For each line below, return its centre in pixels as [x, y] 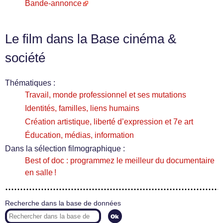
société [25, 58]
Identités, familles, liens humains [82, 108]
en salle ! [41, 172]
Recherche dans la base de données [63, 203]
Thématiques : [30, 83]
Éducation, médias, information [79, 135]
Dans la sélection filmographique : [65, 149]
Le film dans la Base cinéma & [91, 39]
